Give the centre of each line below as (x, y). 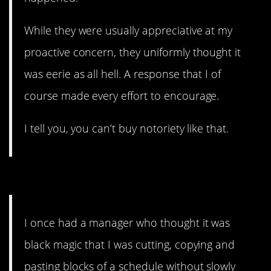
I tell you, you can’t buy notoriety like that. (127, 129)
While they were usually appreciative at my (129, 31)
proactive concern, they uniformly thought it (133, 52)
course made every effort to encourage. (122, 96)
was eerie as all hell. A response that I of (123, 74)
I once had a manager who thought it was (127, 222)
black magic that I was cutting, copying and (130, 244)
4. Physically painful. (97, 178)
